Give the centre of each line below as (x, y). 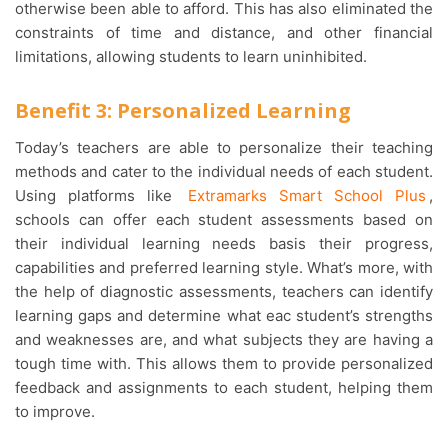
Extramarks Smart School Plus (306, 195)
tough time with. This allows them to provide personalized (224, 363)
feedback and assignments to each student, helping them (224, 387)
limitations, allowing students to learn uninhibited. (193, 56)
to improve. (57, 411)
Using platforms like (100, 195)
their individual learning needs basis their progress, (224, 243)
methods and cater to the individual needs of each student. (224, 171)
